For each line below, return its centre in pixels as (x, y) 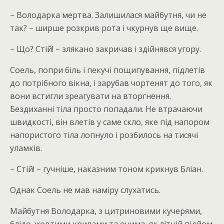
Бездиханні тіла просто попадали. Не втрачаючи (106, 109)
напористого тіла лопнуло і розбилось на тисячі (104, 135)
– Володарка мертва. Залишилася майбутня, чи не (108, 15)
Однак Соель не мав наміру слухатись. (85, 190)
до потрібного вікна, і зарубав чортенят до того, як (111, 83)
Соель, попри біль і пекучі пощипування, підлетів (107, 70)
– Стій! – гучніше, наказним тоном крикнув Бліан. (106, 169)
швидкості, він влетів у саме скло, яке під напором (110, 122)
